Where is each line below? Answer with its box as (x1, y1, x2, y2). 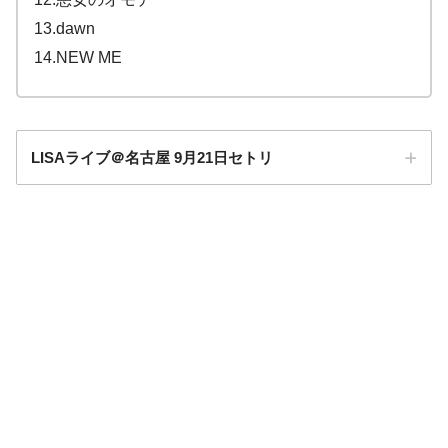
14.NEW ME (34, 49, 122, 67)
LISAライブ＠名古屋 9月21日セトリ (31, 149, 273, 167)
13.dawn (34, 20, 95, 38)
